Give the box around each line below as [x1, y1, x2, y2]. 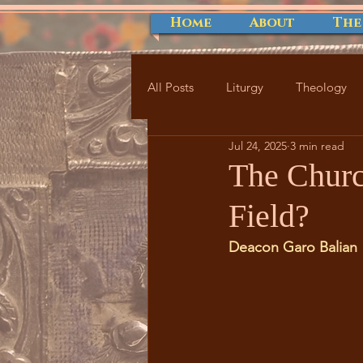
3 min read [290, 138, 344, 153]
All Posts [147, 79, 194, 95]
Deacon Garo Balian [228, 238, 357, 256]
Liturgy [226, 79, 263, 95]
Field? [228, 198, 310, 234]
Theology [296, 79, 347, 95]
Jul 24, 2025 [228, 138, 287, 153]
